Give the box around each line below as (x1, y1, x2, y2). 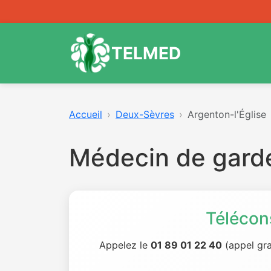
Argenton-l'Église (188, 108, 266, 120)
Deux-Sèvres (116, 108, 174, 120)
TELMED (111, 42, 181, 64)
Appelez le (99, 239, 151, 251)
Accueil (69, 108, 102, 120)
